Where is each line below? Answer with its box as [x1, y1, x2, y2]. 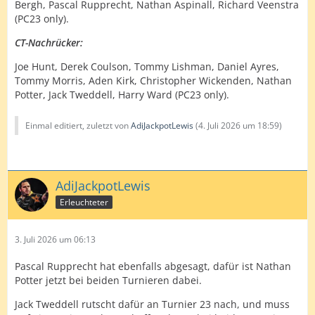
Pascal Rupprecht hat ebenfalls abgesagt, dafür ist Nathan [15, 259, 291, 273]
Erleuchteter [60, 195, 108, 208]
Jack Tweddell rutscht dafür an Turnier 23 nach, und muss [15, 297, 290, 311]
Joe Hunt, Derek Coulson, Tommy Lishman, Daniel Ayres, [15, 60, 279, 73]
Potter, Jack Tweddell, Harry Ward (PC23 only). [15, 88, 229, 101]
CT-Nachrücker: [15, 36, 83, 49]
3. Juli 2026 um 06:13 [15, 233, 96, 245]
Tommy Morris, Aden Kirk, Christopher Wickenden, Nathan [15, 74, 292, 87]
